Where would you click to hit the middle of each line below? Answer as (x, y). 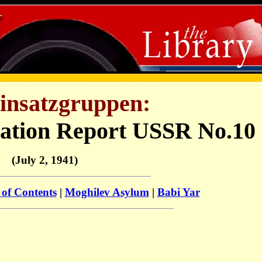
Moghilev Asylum (107, 192)
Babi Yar (178, 192)
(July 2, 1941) (45, 160)
